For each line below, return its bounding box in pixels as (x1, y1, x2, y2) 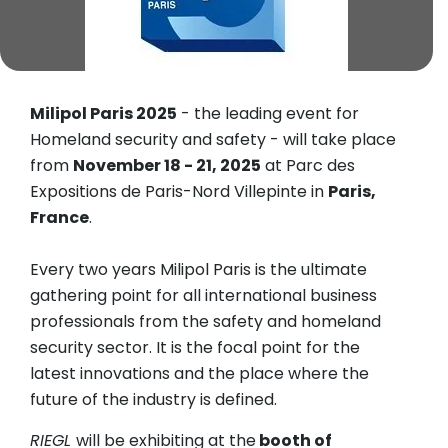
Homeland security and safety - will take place (30, 128, 396, 152)
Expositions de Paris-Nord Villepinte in (30, 180, 328, 204)
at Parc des (261, 154, 355, 178)
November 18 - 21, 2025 (73, 154, 261, 178)
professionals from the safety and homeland (30, 310, 381, 334)
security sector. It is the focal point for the (30, 336, 360, 360)
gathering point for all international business (30, 284, 377, 308)
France (30, 206, 89, 230)
